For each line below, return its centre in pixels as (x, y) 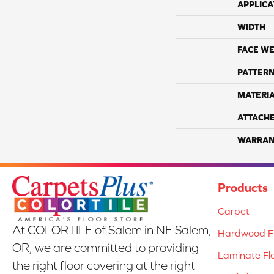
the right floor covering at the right (104, 266)
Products (243, 188)
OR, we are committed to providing (106, 248)
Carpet (234, 211)
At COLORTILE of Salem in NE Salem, (112, 230)
